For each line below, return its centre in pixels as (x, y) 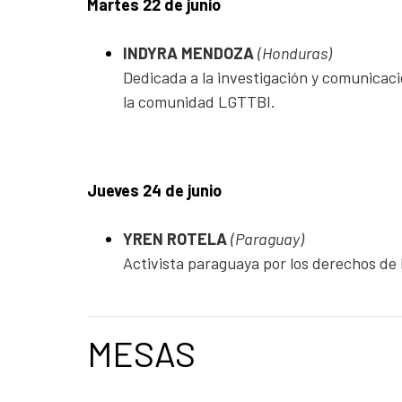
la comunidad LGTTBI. (199, 101)
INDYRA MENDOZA (190, 52)
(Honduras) (295, 52)
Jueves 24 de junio (154, 190)
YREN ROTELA (177, 238)
